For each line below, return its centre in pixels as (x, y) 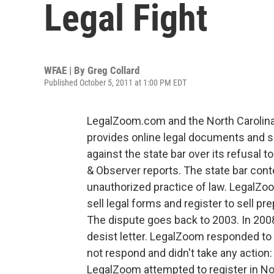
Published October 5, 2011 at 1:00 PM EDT (115, 83)
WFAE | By (66, 70)
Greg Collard (113, 70)
